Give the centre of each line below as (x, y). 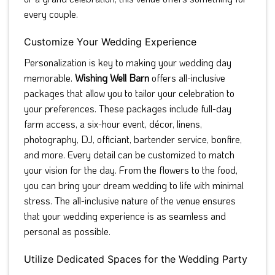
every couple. (51, 14)
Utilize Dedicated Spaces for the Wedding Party (136, 259)
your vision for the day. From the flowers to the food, (131, 170)
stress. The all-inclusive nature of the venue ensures (130, 201)
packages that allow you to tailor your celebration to (129, 93)
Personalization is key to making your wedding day (128, 63)
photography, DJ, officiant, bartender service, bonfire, (133, 139)
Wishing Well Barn (112, 78)
